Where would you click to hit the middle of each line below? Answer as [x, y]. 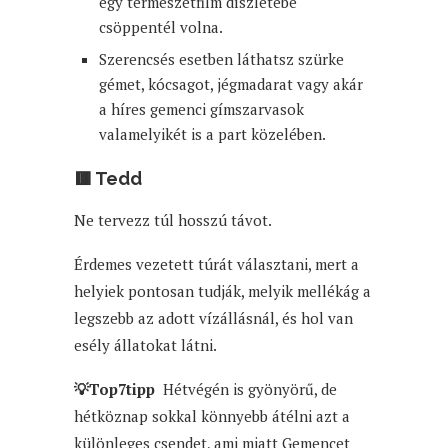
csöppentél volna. [161, 26]
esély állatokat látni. [145, 344]
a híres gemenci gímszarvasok [201, 108]
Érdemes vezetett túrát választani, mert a [216, 263]
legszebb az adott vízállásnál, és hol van [213, 317]
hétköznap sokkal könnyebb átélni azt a [212, 415]
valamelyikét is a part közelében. [212, 133]
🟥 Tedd [108, 178]
